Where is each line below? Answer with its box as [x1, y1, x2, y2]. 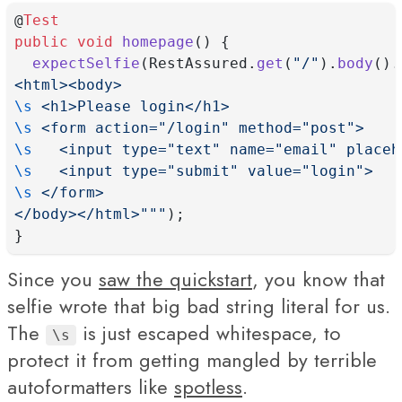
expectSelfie [32, 55, 140, 72]
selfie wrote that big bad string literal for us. [7, 292, 390, 320]
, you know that [252, 265, 385, 293]
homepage [122, 33, 194, 50]
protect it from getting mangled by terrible [7, 345, 377, 374]
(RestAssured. [140, 55, 257, 72]
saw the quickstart [99, 265, 252, 293]
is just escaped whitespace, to [76, 319, 341, 347]
